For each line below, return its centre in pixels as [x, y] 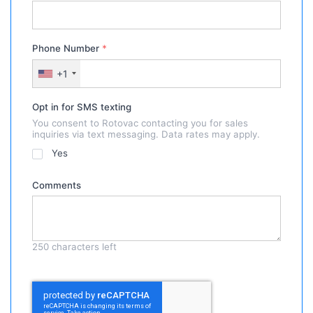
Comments [57, 185]
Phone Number [67, 49]
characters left [83, 247]
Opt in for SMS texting [82, 107]
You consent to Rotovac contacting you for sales [140, 123]
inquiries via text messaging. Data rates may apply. [146, 134]
